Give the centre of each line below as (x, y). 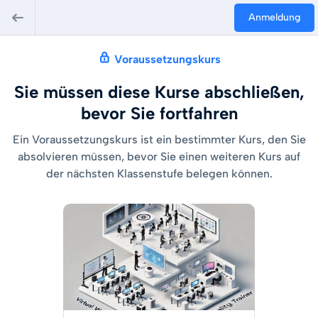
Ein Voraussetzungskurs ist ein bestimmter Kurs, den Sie (159, 139)
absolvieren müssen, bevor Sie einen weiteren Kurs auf (159, 157)
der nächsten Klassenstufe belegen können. (159, 174)
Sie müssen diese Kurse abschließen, (159, 92)
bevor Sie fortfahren (159, 113)
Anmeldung (274, 17)
